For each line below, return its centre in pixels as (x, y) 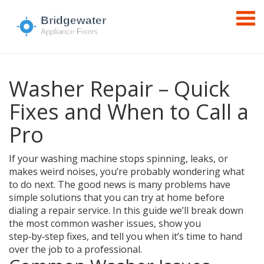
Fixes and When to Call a (129, 112)
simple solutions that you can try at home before (117, 197)
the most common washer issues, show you (105, 223)
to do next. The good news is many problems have (120, 184)
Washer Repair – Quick (119, 89)
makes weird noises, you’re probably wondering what (127, 171)
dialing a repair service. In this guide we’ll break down (126, 210)
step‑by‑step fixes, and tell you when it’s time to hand (126, 236)
